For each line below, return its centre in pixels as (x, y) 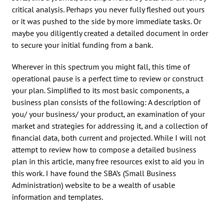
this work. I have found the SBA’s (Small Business (94, 173)
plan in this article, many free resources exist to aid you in (108, 161)
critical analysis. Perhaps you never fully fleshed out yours (108, 9)
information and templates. (57, 197)
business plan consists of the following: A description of (106, 102)
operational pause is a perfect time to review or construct (108, 78)
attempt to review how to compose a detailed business (104, 149)
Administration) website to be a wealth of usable (93, 185)
